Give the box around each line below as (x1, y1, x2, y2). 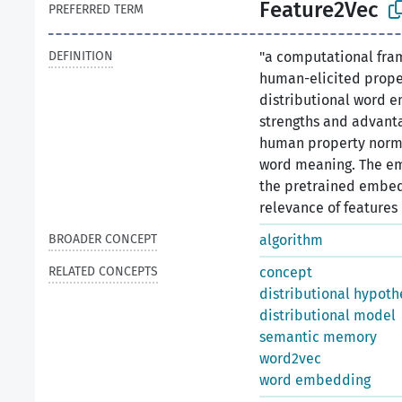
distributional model (259, 307, 396, 324)
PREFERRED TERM (48, 2, 144, 17)
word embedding (259, 371, 371, 389)
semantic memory (259, 328, 377, 345)
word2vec (259, 350, 321, 367)
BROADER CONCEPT (48, 232, 157, 247)
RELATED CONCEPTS (48, 264, 158, 279)
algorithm (259, 232, 323, 249)
